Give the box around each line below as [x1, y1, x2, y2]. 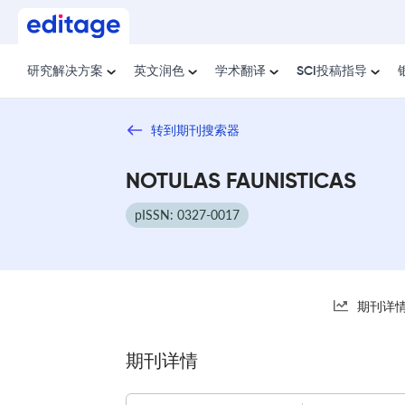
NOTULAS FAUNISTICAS [126, 170, 356, 193]
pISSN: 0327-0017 [135, 206, 240, 222]
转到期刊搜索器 [151, 122, 240, 137]
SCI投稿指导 [297, 65, 367, 78]
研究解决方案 [27, 65, 103, 78]
